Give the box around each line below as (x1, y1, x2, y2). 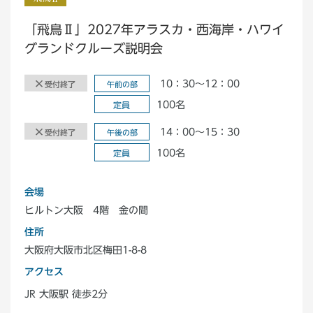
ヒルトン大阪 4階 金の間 (24, 205, 149, 216)
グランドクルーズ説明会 (24, 42, 163, 55)
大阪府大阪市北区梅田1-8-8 (24, 245, 147, 256)
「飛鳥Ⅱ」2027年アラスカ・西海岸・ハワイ (24, 23, 284, 36)
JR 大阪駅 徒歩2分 (24, 289, 108, 300)
